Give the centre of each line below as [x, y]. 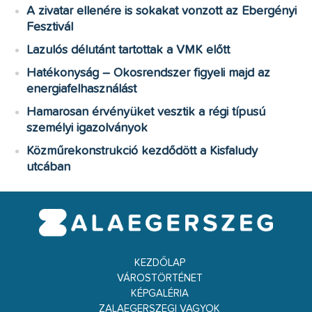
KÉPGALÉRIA [159, 294]
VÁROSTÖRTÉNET [159, 279]
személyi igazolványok [87, 128]
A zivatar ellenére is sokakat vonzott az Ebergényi [162, 11]
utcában [49, 167]
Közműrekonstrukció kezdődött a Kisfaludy [142, 151]
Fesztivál [50, 27]
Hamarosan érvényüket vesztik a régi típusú [146, 112]
